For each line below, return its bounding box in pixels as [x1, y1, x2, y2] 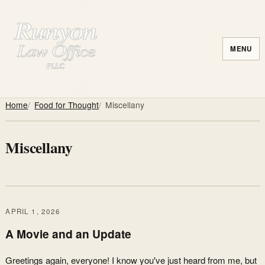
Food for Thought [34, 99, 99, 111]
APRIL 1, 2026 [5, 206, 61, 216]
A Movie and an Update [5, 225, 132, 242]
